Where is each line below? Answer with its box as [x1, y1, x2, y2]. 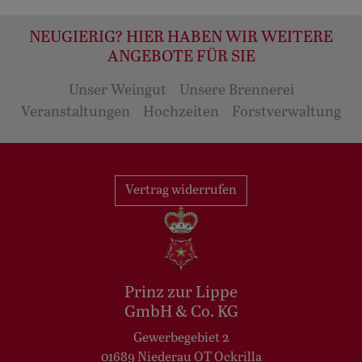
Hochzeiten [143, 103, 219, 120]
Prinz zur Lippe [124, 284, 238, 302]
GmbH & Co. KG [124, 303, 238, 322]
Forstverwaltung [232, 103, 341, 120]
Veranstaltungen [21, 103, 130, 120]
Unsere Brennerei [179, 82, 294, 99]
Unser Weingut [68, 82, 166, 99]
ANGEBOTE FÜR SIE [107, 47, 255, 66]
